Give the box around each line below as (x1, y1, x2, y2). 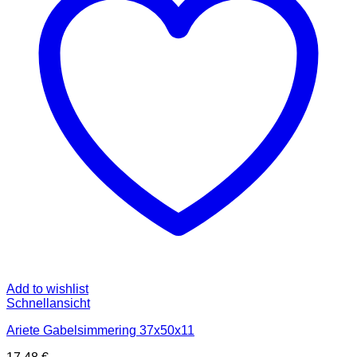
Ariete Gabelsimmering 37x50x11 (6, 324, 194, 338)
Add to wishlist (6, 282, 88, 296)
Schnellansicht (6, 296, 90, 311)
